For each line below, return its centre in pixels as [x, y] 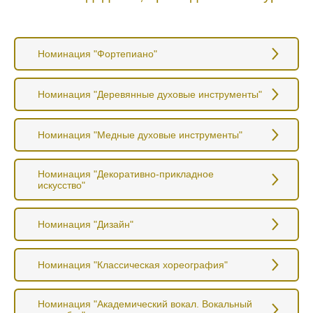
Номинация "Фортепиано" [97, 53]
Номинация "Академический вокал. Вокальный [145, 304]
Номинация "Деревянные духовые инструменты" [150, 94]
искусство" [61, 185]
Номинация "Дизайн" [86, 224]
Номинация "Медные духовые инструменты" [140, 134]
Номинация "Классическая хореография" [133, 264]
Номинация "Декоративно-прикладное [126, 174]
